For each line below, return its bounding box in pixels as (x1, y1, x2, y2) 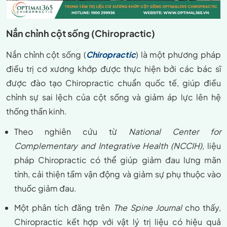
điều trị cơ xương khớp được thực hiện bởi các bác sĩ (6, 63, 221, 74)
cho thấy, (181, 202, 221, 213)
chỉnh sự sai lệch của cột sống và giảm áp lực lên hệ (6, 92, 221, 103)
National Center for (128, 126, 221, 137)
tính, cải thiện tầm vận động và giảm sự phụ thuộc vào (14, 169, 221, 180)
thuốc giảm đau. (14, 183, 77, 194)
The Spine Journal (113, 202, 182, 213)
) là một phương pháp (135, 49, 221, 60)
